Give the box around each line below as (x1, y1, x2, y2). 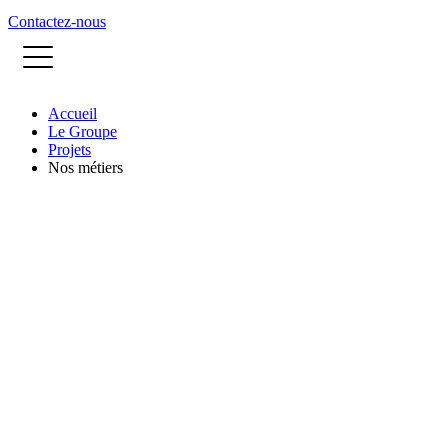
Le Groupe (48, 123, 117, 141)
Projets (48, 141, 91, 159)
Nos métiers (48, 159, 123, 177)
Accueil (48, 105, 97, 123)
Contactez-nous (8, 13, 106, 31)
